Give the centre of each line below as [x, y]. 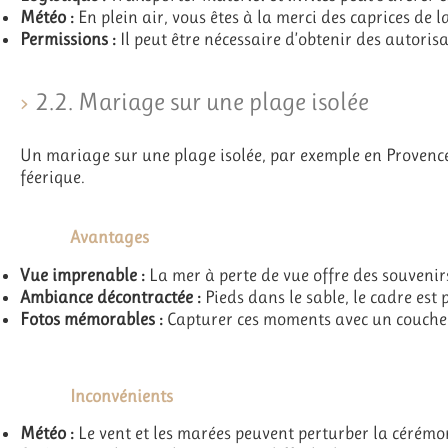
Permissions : [68, 38]
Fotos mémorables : [91, 318]
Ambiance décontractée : [110, 296]
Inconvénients [121, 395]
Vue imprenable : [82, 274]
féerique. [52, 177]
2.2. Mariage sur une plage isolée [202, 102]
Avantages [109, 237]
